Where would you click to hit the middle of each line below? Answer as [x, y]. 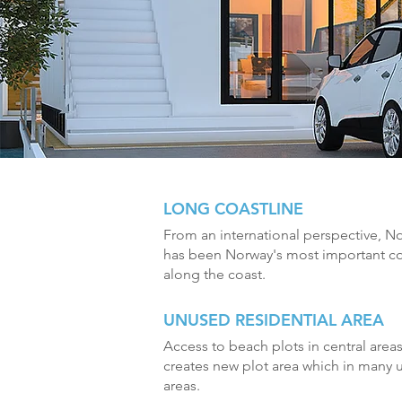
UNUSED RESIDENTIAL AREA [274, 320]
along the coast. [214, 274]
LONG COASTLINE [233, 209]
